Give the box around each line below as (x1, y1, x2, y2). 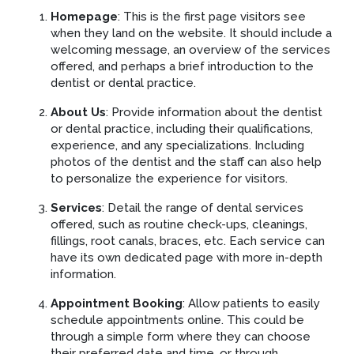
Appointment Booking (51, 296, 183, 311)
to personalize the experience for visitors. (51, 171, 288, 186)
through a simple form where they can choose (51, 329, 311, 344)
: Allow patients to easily (183, 296, 320, 311)
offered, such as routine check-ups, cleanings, (51, 217, 307, 232)
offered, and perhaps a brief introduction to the (51, 58, 314, 73)
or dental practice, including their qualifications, (51, 121, 313, 136)
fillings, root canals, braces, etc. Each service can (51, 233, 325, 248)
